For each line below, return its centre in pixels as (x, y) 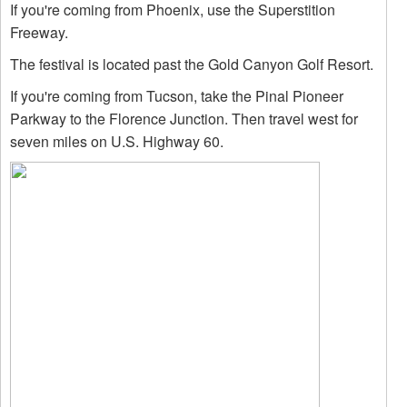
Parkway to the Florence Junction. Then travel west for (184, 119)
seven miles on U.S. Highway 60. (117, 141)
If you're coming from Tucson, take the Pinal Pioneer (177, 96)
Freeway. (39, 32)
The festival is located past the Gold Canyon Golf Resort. (192, 64)
